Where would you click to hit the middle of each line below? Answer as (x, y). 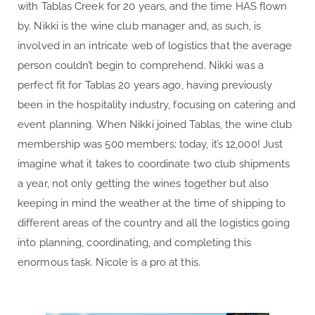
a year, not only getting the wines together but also (143, 183)
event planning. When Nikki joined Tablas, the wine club (155, 124)
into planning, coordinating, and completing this (134, 242)
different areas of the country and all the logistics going (154, 223)
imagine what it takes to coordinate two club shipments (154, 163)
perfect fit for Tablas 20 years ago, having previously (145, 85)
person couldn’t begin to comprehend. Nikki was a (141, 65)
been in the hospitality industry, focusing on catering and (156, 104)
